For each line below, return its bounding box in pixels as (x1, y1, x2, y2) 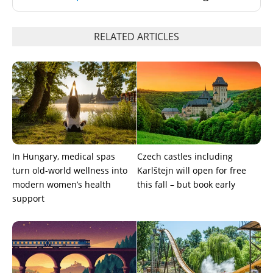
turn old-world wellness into (12, 165, 127, 177)
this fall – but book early (136, 179, 235, 191)
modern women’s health (12, 179, 111, 191)
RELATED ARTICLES (94, 29, 179, 43)
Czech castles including (136, 151, 233, 163)
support (12, 193, 44, 205)
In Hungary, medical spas (12, 151, 115, 163)
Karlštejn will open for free (136, 165, 246, 177)
